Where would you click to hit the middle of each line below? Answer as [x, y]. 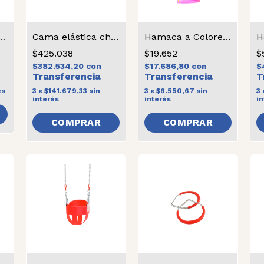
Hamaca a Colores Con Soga [227, 37]
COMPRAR [188, 122]
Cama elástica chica [115, 37]
